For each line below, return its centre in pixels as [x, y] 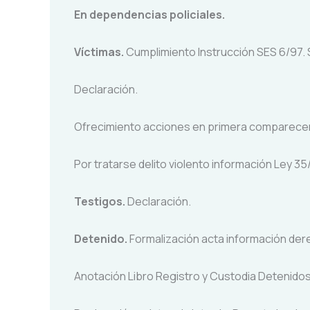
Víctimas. [99, 52]
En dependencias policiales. [149, 15]
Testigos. [100, 201]
